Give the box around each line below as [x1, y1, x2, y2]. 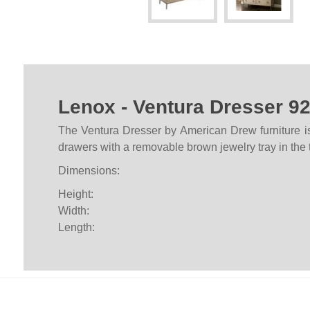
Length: [57, 221, 95, 234]
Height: [57, 188, 93, 201]
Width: [57, 205, 89, 217]
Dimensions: [57, 165, 120, 177]
